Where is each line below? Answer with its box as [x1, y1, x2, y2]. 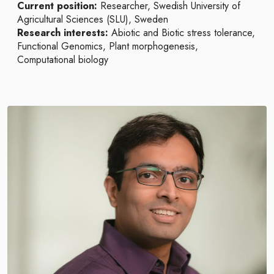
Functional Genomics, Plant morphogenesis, [17, 39, 198, 53]
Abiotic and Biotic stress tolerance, [111, 26, 255, 40]
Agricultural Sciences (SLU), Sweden [17, 12, 168, 26]
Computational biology [17, 53, 108, 67]
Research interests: [17, 26, 111, 40]
